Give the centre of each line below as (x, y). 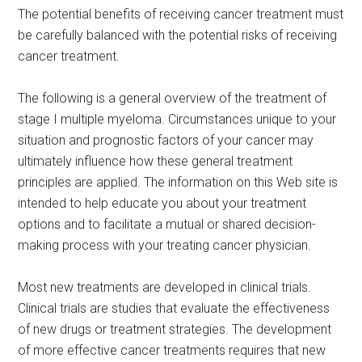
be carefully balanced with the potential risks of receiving (178, 35)
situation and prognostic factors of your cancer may (166, 140)
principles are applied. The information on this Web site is (178, 182)
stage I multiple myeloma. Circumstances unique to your (177, 119)
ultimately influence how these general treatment (156, 161)
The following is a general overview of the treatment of (173, 98)
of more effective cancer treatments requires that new (172, 350)
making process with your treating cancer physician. (165, 245)
